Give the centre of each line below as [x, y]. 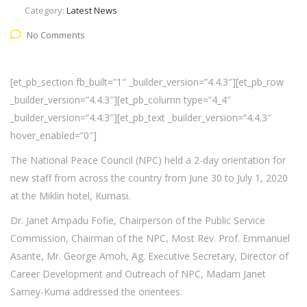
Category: [46, 10]
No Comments [56, 35]
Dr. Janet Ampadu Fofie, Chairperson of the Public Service [138, 220]
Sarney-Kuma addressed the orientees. [96, 292]
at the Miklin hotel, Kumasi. [70, 196]
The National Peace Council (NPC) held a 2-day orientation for [148, 160]
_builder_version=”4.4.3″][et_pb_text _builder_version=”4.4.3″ [141, 118]
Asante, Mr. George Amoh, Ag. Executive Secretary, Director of [149, 256]
